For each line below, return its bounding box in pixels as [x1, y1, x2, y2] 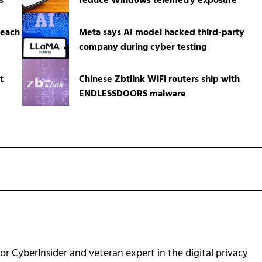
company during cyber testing [78, 39, 206, 55]
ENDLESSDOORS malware [78, 86, 186, 102]
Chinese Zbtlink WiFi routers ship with [78, 71, 240, 87]
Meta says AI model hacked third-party [78, 25, 244, 40]
